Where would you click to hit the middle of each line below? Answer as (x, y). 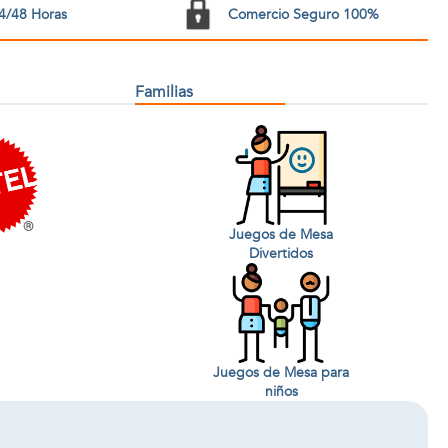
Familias (163, 92)
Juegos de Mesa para (281, 372)
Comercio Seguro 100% (303, 14)
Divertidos (281, 253)
